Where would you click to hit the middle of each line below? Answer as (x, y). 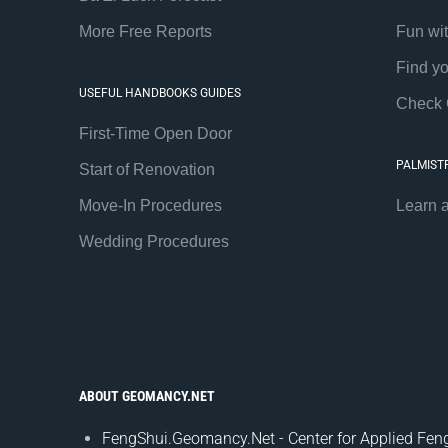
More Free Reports (145, 31)
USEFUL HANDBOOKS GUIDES (159, 92)
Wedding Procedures (153, 241)
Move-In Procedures (150, 205)
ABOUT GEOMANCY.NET (146, 395)
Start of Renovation (146, 169)
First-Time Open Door (155, 133)
